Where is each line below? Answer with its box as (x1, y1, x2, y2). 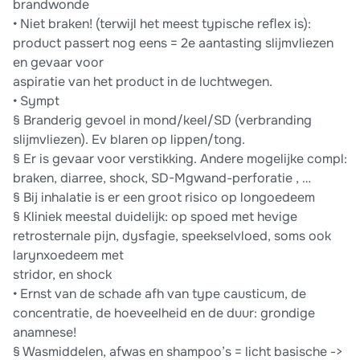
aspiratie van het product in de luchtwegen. (13, 73, 272, 91)
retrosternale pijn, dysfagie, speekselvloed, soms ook (13, 227, 331, 245)
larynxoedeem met (13, 247, 124, 264)
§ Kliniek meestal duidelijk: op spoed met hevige (13, 208, 297, 226)
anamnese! (13, 324, 76, 342)
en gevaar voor (13, 54, 104, 72)
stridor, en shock (13, 266, 112, 284)
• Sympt (13, 92, 59, 110)
